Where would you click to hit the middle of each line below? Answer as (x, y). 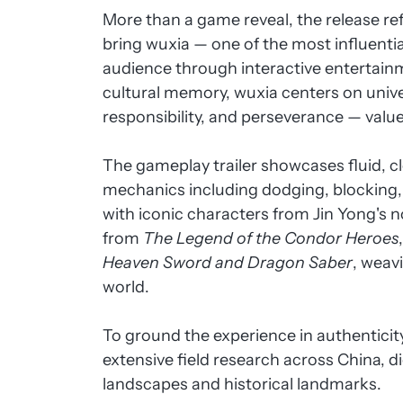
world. (126, 287)
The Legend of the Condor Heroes (271, 238)
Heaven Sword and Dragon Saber (228, 263)
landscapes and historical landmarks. (242, 384)
